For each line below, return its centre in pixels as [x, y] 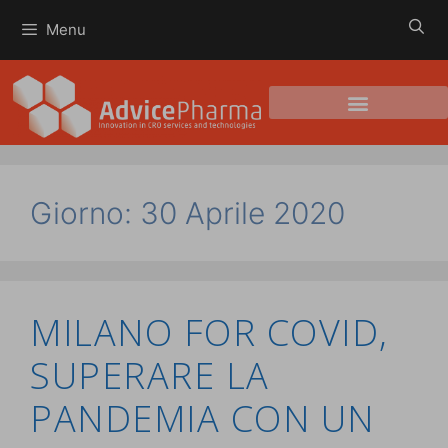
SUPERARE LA [150, 375]
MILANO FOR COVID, [209, 332]
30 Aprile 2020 [242, 213]
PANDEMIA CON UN [202, 418]
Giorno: [85, 213]
